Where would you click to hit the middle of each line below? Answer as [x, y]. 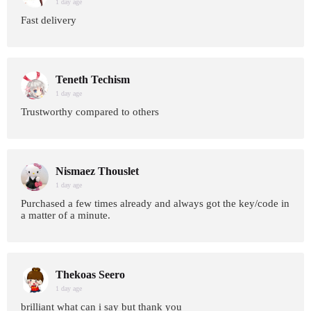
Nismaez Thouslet [97, 171]
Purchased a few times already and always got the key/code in [155, 203]
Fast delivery [49, 20]
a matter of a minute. [66, 215]
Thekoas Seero [90, 275]
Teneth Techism [93, 79]
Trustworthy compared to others [90, 112]
